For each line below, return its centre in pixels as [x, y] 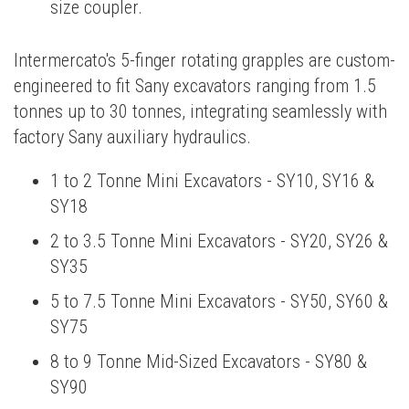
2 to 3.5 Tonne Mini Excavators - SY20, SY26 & [219, 241]
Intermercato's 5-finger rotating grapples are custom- [204, 60]
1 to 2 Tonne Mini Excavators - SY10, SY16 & [212, 180]
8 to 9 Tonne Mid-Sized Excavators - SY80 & [209, 361]
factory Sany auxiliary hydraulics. [132, 136]
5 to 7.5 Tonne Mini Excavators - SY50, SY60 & [219, 301]
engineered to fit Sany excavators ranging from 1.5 [195, 85]
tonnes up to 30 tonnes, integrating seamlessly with [200, 111]
